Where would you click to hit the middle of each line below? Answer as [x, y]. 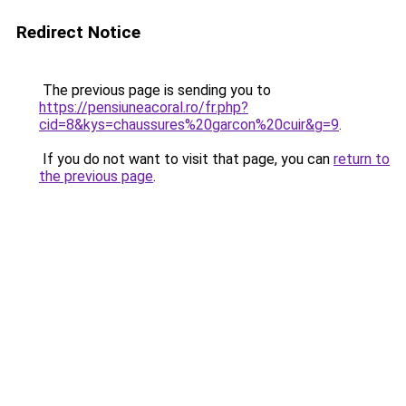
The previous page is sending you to [155, 90]
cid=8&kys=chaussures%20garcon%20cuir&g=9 [189, 125]
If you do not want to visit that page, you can [186, 159]
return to [362, 159]
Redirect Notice [78, 32]
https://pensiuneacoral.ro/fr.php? [144, 107]
